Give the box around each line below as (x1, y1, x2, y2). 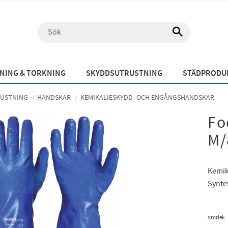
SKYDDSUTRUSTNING (85, 68, 162, 79)
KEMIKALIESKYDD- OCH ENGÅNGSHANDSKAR (80, 93, 214, 103)
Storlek (208, 214, 224, 222)
